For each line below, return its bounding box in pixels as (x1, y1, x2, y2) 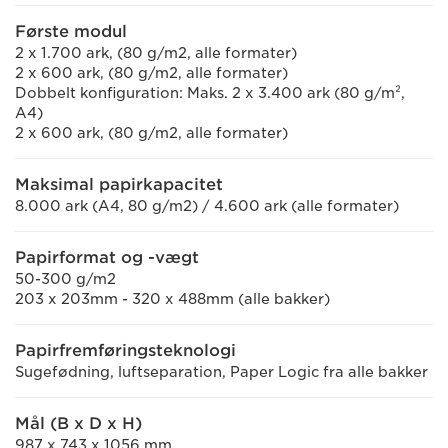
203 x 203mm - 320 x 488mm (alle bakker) (15, 291, 330, 307)
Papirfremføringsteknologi (15, 341, 236, 360)
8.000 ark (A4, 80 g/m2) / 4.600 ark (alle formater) (15, 198, 399, 214)
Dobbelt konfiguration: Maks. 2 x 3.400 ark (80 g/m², (15, 85, 405, 101)
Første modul (15, 22, 127, 41)
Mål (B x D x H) (15, 414, 142, 433)
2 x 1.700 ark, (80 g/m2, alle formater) (15, 45, 297, 61)
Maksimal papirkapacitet (15, 175, 223, 194)
